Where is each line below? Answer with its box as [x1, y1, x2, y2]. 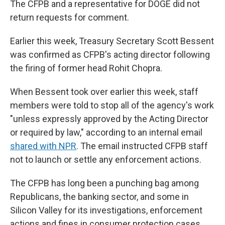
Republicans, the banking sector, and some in [10, 191, 189, 202]
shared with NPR [10, 141, 76, 151]
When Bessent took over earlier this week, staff [10, 86, 198, 97]
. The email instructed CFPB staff [76, 141, 208, 151]
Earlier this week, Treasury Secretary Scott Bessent [10, 36, 214, 46]
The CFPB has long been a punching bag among [10, 178, 199, 188]
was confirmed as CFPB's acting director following [10, 49, 210, 60]
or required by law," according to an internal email [10, 127, 202, 138]
